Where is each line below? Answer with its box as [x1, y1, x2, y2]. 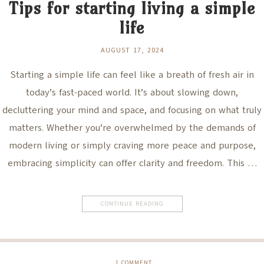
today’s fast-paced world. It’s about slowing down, [26, 86, 238, 100]
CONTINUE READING [100, 199, 164, 209]
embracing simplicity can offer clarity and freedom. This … [7, 157, 257, 170]
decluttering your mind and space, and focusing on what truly [2, 104, 262, 117]
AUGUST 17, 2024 [100, 45, 164, 55]
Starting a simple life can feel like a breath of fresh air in [10, 68, 254, 82]
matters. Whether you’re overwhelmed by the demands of [8, 121, 256, 135]
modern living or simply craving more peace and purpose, [8, 139, 256, 153]
